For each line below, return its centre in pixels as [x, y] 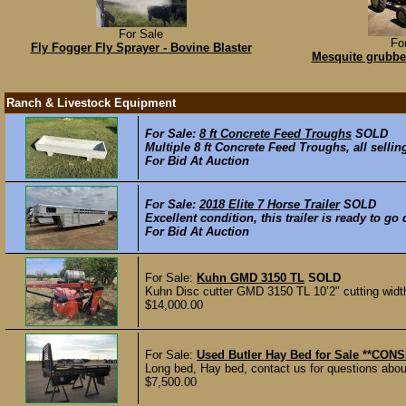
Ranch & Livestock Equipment [91, 103]
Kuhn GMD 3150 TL [251, 278]
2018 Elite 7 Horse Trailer [270, 204]
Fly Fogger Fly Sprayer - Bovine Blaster [141, 48]
